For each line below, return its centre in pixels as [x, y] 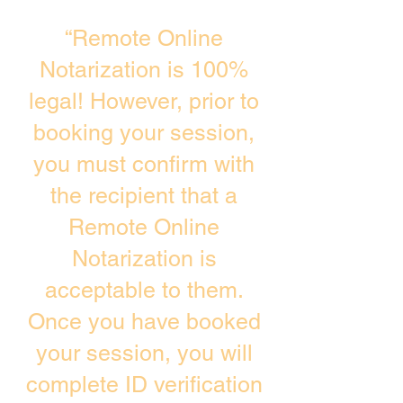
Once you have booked [144, 322]
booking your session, [144, 133]
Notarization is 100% [144, 70]
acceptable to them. [144, 290]
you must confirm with [144, 164]
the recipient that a [144, 196]
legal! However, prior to [144, 101]
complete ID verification [144, 385]
